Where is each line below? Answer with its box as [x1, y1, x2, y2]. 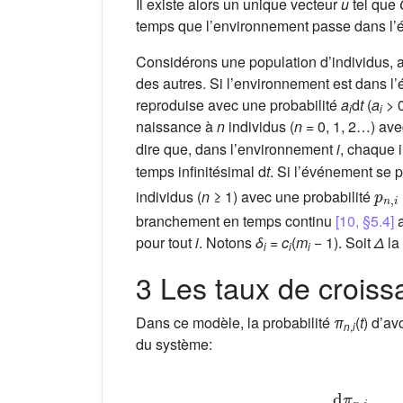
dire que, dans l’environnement [136, 139, 336, 160]
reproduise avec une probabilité [136, 94, 341, 115]
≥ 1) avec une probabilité [210, 185, 374, 207]
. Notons [199, 232, 255, 254]
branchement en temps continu [136, 210, 336, 232]
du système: [136, 334, 212, 355]
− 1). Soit [310, 232, 374, 254]
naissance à [136, 115, 217, 137]
